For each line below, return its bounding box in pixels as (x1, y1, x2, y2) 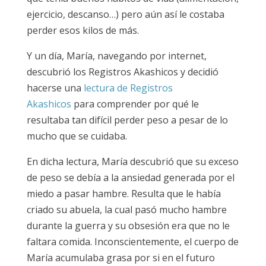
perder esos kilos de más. (26, 23, 139, 37)
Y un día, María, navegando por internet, (26, 49, 207, 62)
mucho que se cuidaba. (26, 129, 127, 142)
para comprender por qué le (71, 97, 199, 110)
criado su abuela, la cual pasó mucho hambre (26, 202, 227, 216)
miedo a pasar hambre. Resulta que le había (26, 186, 221, 200)
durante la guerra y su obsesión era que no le (26, 218, 230, 232)
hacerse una (26, 81, 84, 94)
